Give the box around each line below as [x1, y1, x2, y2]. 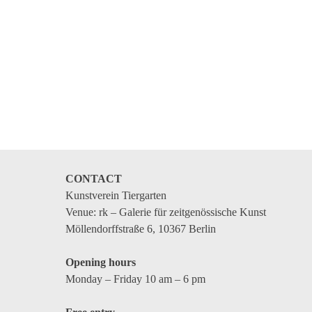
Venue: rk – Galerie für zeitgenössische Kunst [65, 205, 267, 218]
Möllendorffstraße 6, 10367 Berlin [65, 222, 217, 235]
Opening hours [65, 256, 136, 268]
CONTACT [65, 172, 123, 185]
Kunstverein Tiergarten [65, 189, 167, 201]
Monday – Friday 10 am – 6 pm [65, 272, 206, 285]
